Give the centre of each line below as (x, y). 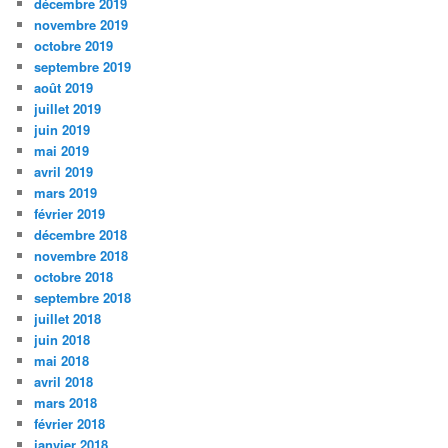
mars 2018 (66, 403)
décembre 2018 (81, 235)
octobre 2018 (74, 277)
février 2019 (70, 214)
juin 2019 (62, 130)
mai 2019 (62, 151)
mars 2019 (66, 193)
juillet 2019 (68, 109)
